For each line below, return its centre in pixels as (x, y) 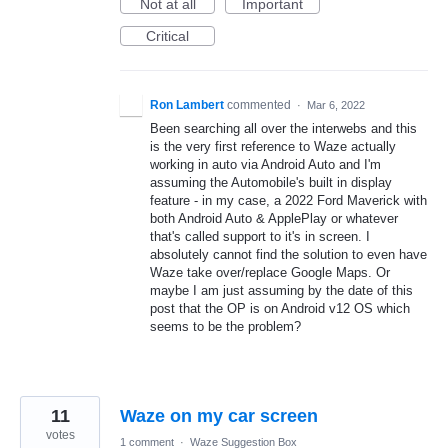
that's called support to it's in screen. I (260, 237)
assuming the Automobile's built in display (271, 183)
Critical (167, 36)
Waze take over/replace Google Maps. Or (270, 273)
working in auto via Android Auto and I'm (265, 165)
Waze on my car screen (219, 416)
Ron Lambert (187, 105)
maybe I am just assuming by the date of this (281, 291)
